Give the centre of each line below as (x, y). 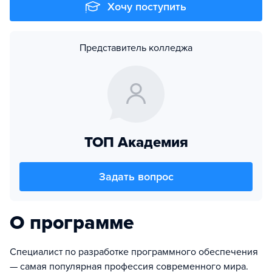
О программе (72, 223)
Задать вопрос (136, 177)
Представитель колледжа (136, 48)
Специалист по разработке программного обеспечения (134, 252)
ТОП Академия (136, 142)
